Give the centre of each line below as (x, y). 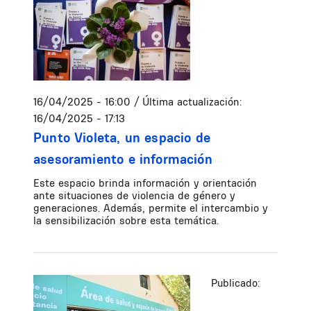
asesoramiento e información (123, 159)
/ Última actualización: (188, 102)
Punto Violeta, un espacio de (122, 138)
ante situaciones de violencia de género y (134, 196)
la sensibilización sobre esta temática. (126, 221)
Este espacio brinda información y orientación (145, 183)
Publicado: (235, 283)
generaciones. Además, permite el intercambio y (151, 208)
